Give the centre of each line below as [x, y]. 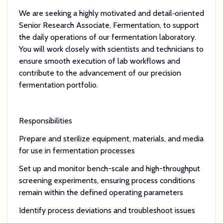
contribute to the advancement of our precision [100, 73]
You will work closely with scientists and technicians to [111, 49]
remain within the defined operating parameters [102, 192]
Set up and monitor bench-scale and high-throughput [109, 168]
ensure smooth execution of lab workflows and [99, 61]
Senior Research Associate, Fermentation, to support [109, 25]
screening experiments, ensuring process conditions [107, 180]
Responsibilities [45, 120]
